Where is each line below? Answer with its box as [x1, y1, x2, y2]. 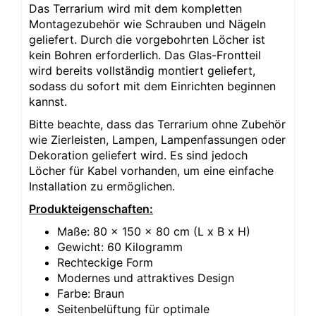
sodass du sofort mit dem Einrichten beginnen [29, 78, 276, 93]
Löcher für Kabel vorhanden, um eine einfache [29, 163, 274, 178]
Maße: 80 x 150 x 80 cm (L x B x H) [57, 224, 250, 238]
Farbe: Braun [57, 286, 124, 300]
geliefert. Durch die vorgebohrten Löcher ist [29, 32, 265, 47]
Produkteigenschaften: [29, 201, 153, 216]
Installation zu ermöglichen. [29, 178, 175, 193]
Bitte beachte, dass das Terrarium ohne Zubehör [29, 116, 286, 131]
